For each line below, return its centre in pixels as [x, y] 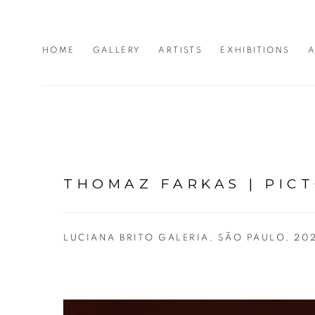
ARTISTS [181, 50]
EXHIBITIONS [255, 50]
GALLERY [117, 50]
